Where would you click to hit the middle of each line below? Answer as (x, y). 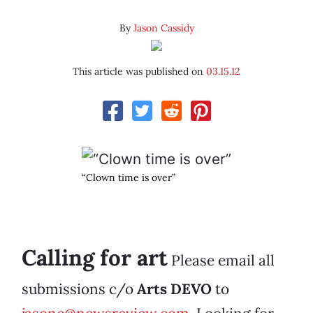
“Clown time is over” (129, 178)
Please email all (221, 261)
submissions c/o (79, 289)
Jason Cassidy (163, 28)
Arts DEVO (174, 289)
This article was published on (139, 72)
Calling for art (95, 258)
